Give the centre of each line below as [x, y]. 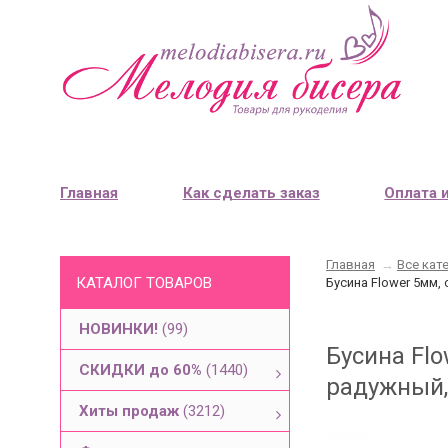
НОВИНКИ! [120, 329]
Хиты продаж [131, 411]
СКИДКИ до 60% [142, 370]
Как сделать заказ [251, 192]
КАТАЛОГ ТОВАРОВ [144, 283]
